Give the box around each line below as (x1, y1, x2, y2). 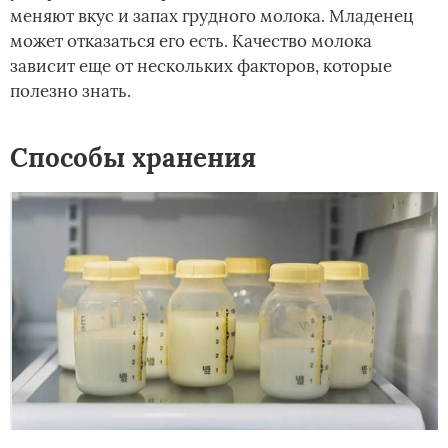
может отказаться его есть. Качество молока (10, 29, 372, 52)
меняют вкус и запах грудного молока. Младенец (10, 4, 413, 27)
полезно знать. (10, 79, 131, 102)
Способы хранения (10, 140, 256, 174)
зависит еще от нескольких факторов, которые (10, 54, 392, 77)
